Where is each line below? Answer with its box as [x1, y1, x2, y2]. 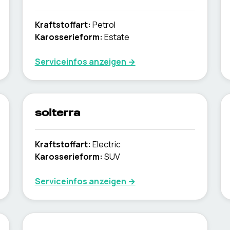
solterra [34, 108, 81, 119]
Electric [92, 139, 121, 150]
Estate [104, 31, 129, 43]
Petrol [92, 19, 116, 30]
